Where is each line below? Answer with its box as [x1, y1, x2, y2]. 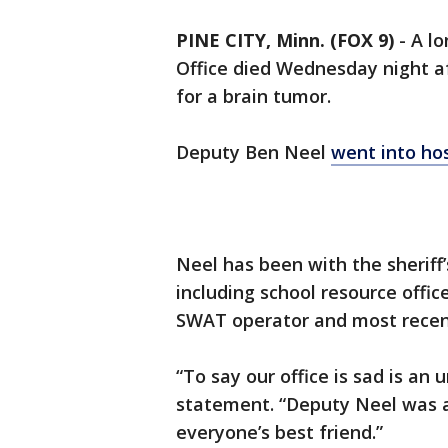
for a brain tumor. [176, 84, 336, 109]
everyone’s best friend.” [176, 420, 388, 445]
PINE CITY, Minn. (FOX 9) [176, 28, 394, 53]
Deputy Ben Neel [176, 140, 331, 165]
